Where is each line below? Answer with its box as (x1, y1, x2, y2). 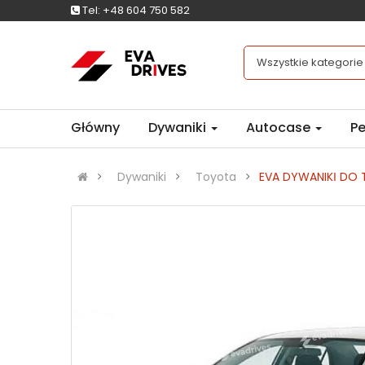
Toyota (196, 169, 236, 186)
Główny (71, 118, 120, 138)
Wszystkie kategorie (257, 55, 363, 70)
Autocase (246, 118, 314, 138)
